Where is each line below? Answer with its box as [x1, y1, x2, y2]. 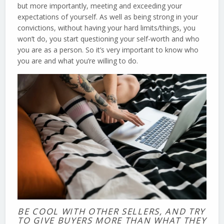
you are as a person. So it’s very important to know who [17, 44, 199, 54]
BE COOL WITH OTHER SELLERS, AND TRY [17, 205, 205, 217]
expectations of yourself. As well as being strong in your [17, 11, 198, 21]
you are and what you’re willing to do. [17, 55, 138, 65]
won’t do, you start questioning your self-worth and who [17, 33, 200, 43]
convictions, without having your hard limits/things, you [17, 22, 196, 32]
